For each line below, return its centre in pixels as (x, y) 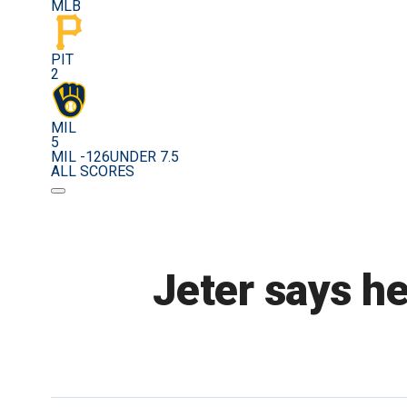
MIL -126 (80, 157)
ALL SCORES (93, 172)
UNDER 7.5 (144, 157)
